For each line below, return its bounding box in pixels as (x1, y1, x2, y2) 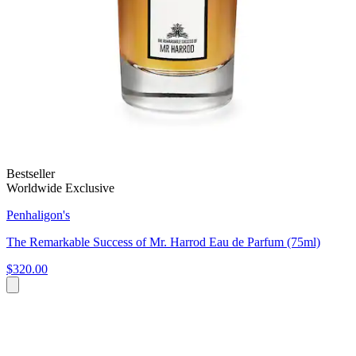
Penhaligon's (6, 208, 70, 222)
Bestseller (6, 167, 55, 181)
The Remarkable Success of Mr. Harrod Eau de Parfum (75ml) (6, 235, 320, 250)
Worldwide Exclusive (6, 181, 114, 195)
